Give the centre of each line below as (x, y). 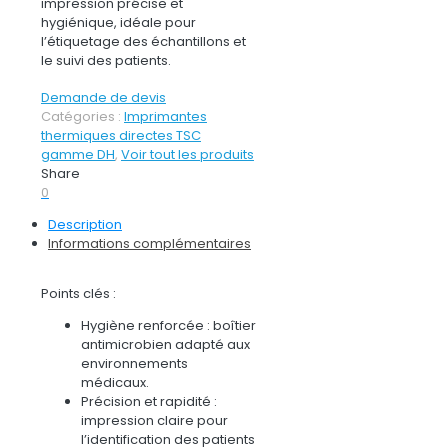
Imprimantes (165, 117)
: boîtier (230, 326)
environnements (134, 364)
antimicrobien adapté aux (165, 345)
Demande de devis (103, 98)
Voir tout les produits (187, 155)
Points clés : (78, 294)
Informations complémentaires (149, 244)
